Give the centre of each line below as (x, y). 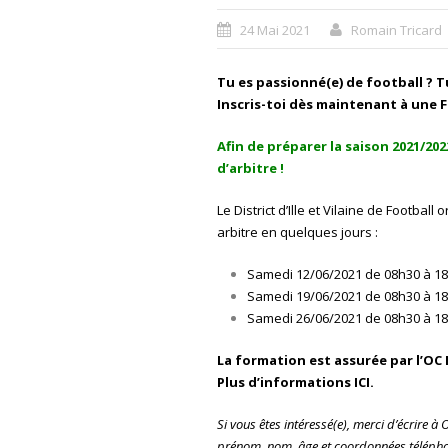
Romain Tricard (396, 30)
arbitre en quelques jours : (297, 232)
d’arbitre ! (250, 168)
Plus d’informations (285, 382)
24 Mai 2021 (274, 30)
